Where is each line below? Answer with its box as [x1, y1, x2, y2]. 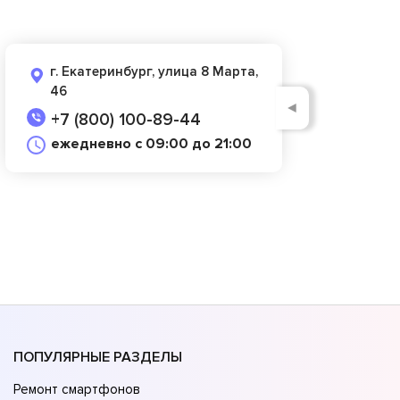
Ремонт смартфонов [13, 381, 140, 398]
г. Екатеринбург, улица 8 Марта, [50, 62, 258, 79]
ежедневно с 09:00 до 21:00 [51, 134, 252, 153]
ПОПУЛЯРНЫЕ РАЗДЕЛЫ [13, 348, 182, 367]
